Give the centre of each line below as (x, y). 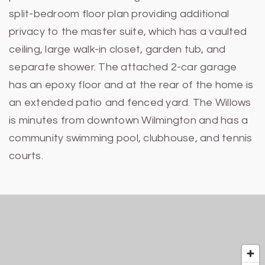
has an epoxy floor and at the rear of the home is (131, 85)
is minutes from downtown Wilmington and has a (129, 120)
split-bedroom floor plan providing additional (119, 14)
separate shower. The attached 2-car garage (123, 67)
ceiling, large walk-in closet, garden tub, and (117, 49)
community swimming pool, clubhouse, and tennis (131, 138)
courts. (26, 156)
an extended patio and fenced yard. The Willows (130, 102)
